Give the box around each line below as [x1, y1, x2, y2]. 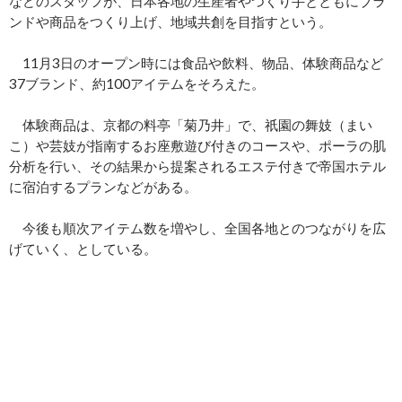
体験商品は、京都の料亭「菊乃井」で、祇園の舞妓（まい [9, 116, 372, 133]
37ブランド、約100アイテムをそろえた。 [9, 74, 265, 92]
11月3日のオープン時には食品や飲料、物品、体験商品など [9, 54, 383, 71]
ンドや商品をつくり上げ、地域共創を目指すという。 [9, 13, 332, 30]
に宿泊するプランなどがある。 [9, 178, 197, 195]
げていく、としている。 [9, 240, 157, 257]
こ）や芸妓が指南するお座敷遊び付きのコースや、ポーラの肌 [9, 136, 386, 153]
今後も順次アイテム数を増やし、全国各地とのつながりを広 [9, 219, 386, 236]
